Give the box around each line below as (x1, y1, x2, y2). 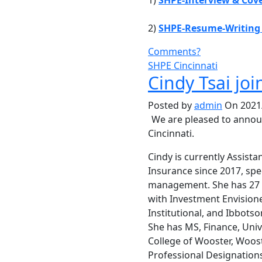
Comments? (148, 45, 201, 58)
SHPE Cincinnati (148, 59, 218, 72)
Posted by (148, 99, 194, 112)
